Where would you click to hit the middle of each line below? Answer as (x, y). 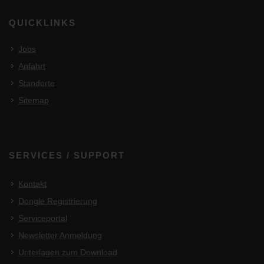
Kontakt (32, 184)
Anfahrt (32, 66)
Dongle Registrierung (58, 201)
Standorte (37, 83)
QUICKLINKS (42, 22)
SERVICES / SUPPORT (67, 155)
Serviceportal (43, 218)
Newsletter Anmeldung (60, 235)
